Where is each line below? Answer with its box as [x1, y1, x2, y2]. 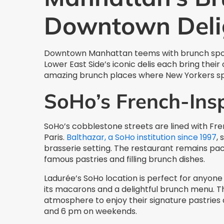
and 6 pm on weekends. [44, 205, 137, 217]
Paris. [44, 131, 66, 143]
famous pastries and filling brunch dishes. [44, 153, 205, 165]
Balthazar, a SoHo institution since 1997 [66, 131, 216, 143]
